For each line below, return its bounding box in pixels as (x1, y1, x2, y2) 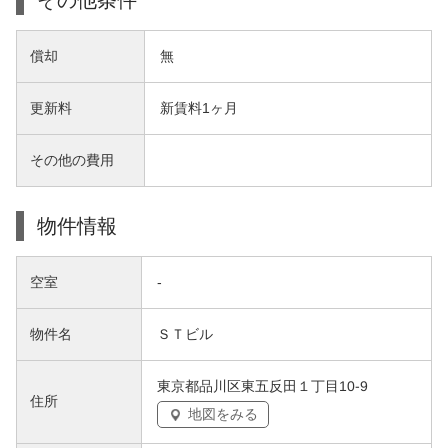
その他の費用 (30, 152, 114, 168)
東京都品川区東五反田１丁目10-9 (156, 377, 369, 395)
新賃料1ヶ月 (160, 100, 238, 116)
